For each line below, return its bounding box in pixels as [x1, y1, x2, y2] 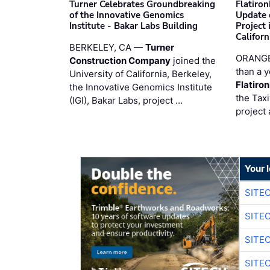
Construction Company [69, 54, 171, 66]
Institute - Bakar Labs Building [69, 19, 198, 32]
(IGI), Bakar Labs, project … [69, 94, 183, 106]
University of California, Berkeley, [69, 67, 212, 80]
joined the [171, 54, 216, 66]
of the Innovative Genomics [69, 8, 184, 21]
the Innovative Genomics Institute [69, 81, 212, 93]
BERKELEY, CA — [69, 41, 145, 53]
